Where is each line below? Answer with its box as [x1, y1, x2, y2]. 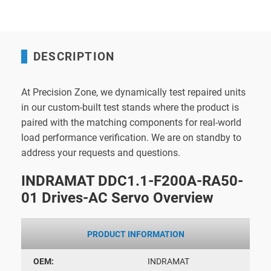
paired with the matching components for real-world [21, 116, 241, 128]
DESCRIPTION [33, 49, 115, 64]
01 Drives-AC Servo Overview [21, 189, 214, 206]
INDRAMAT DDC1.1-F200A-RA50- [21, 172, 243, 189]
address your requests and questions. [21, 146, 180, 158]
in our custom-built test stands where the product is [21, 101, 239, 113]
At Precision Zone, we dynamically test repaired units [21, 86, 246, 98]
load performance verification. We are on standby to [21, 131, 241, 143]
